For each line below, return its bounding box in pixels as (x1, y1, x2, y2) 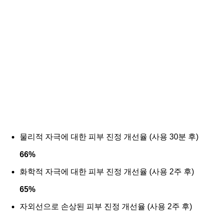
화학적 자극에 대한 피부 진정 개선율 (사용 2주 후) (20, 167, 194, 176)
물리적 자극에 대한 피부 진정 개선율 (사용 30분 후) (20, 132, 198, 141)
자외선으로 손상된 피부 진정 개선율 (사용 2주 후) (20, 202, 192, 211)
